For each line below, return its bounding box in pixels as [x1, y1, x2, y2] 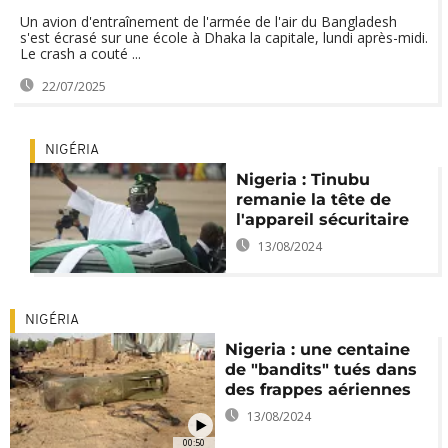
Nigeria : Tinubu [235, 170, 370, 189]
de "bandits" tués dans [225, 360, 418, 380]
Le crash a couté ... [20, 44, 141, 63]
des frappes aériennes [225, 380, 412, 400]
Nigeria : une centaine [225, 340, 411, 360]
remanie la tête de [235, 190, 391, 209]
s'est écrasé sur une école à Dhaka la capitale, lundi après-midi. [20, 28, 428, 47]
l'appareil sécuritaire [235, 210, 409, 229]
